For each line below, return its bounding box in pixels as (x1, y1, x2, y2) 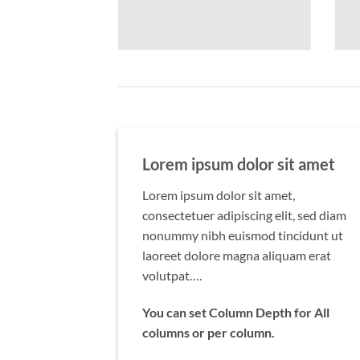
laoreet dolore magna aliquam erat (142, 247, 331, 264)
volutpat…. (142, 268, 202, 284)
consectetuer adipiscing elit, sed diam (142, 207, 346, 223)
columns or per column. (142, 324, 275, 340)
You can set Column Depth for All (142, 304, 329, 320)
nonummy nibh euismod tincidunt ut (142, 227, 343, 243)
